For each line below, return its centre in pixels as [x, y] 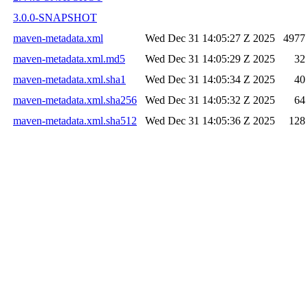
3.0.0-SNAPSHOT [55, 17]
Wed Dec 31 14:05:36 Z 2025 [210, 120]
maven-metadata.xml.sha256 [75, 100]
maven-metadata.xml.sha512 [75, 120]
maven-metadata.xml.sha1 [69, 79]
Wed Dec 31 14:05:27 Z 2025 [210, 38]
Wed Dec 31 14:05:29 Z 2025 [210, 58]
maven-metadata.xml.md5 [69, 58]
